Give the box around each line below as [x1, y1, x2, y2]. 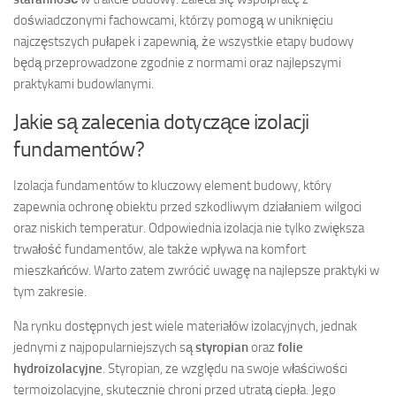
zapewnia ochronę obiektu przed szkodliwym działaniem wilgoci [13, 198, 362, 215]
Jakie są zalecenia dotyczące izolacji [13, 108, 309, 134]
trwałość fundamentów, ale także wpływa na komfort [13, 240, 306, 257]
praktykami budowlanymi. [13, 75, 154, 92]
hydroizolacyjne [13, 360, 103, 377]
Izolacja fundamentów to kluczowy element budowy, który [13, 177, 331, 194]
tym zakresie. [13, 283, 87, 300]
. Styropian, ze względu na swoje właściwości [103, 360, 347, 377]
